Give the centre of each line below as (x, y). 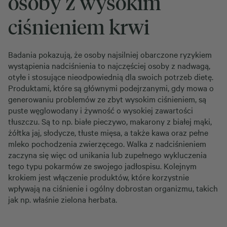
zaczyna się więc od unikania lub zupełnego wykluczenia (107, 155)
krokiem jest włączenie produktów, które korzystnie (99, 177)
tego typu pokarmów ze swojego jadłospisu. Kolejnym (102, 166)
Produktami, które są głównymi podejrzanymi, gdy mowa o (111, 88)
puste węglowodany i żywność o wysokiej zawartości (101, 110)
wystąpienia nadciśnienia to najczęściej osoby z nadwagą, (109, 65)
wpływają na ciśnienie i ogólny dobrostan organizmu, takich (113, 188)
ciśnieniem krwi (79, 26)
